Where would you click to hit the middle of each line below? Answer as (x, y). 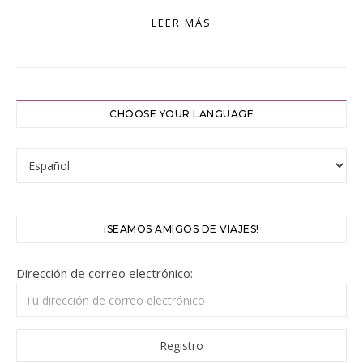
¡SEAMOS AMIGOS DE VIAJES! (181, 229)
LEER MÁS (181, 23)
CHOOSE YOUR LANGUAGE (181, 114)
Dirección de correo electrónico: (105, 273)
